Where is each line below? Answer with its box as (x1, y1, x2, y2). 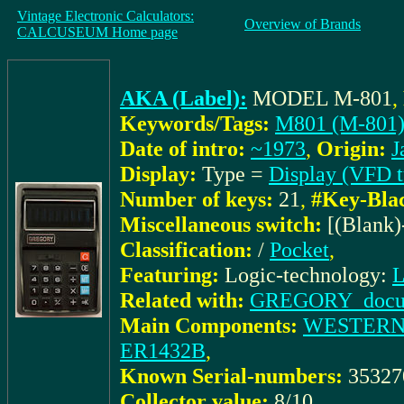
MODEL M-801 (252, 86, 392, 110)
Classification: (120, 237, 252, 262)
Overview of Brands (244, 16, 361, 32)
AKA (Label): (120, 86, 247, 110)
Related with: (120, 288, 244, 312)
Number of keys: (120, 187, 273, 211)
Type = (202, 161, 269, 186)
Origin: (317, 136, 386, 161)
